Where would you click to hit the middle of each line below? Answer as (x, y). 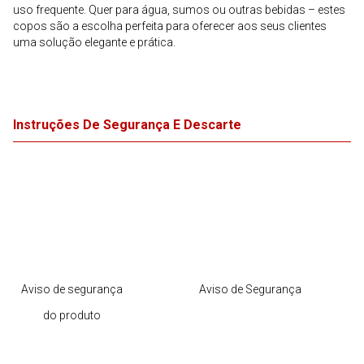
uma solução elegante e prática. (94, 42)
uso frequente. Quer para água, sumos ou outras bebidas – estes (179, 10)
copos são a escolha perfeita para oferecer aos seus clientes (170, 26)
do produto (71, 315)
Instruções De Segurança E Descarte (127, 125)
